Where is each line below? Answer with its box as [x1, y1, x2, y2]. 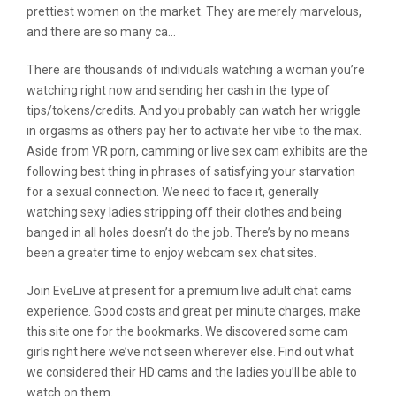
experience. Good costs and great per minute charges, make [27, 304, 361, 318]
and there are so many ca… [27, 25, 176, 39]
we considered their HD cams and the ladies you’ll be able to [27, 365, 357, 379]
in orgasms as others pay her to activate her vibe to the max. [27, 124, 362, 138]
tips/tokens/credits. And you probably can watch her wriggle [27, 103, 361, 118]
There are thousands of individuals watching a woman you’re [27, 63, 365, 77]
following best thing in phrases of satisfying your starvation [27, 164, 355, 179]
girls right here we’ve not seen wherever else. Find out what [27, 345, 354, 359]
